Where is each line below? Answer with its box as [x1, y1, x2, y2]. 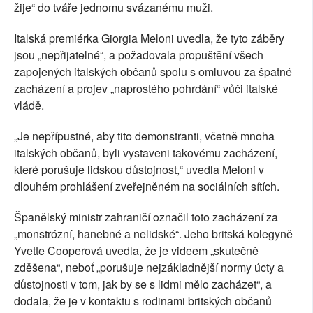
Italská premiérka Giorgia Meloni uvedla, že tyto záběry [14, 30, 284, 47]
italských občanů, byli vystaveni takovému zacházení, [14, 145, 277, 161]
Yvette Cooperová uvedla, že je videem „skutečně [14, 242, 259, 259]
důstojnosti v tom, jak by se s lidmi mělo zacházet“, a [14, 276, 272, 293]
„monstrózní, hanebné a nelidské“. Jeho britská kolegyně [14, 226, 293, 242]
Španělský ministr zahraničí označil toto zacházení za [14, 209, 278, 226]
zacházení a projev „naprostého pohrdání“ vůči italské [14, 80, 278, 97]
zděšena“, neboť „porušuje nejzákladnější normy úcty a [14, 259, 284, 276]
